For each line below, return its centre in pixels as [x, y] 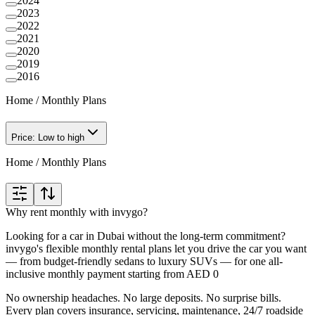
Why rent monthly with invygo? [77, 212]
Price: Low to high [48, 138]
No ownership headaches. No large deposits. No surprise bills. [143, 298]
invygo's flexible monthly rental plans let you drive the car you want [156, 249]
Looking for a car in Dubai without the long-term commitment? [146, 236]
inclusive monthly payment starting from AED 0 [112, 274]
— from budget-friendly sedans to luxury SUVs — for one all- [144, 262]
